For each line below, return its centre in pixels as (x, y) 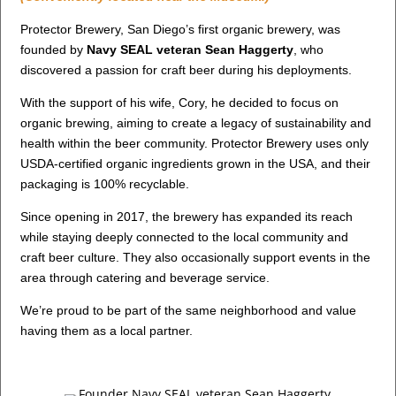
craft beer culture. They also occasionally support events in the (196, 257)
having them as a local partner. (107, 330)
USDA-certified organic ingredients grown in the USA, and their (196, 163)
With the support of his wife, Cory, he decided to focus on (180, 102)
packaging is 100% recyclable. (105, 183)
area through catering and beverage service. (145, 277)
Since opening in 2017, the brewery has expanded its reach (187, 216)
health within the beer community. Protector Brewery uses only (195, 143)
